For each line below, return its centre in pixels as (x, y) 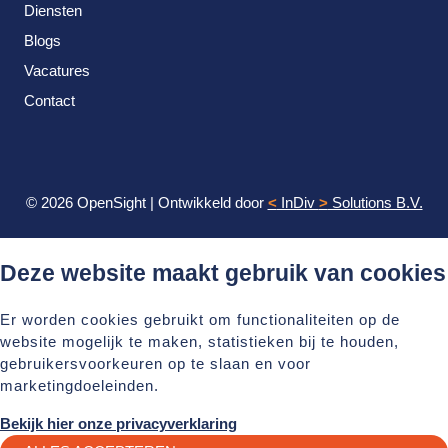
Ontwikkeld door (212, 203)
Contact (49, 101)
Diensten (53, 11)
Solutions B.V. (375, 203)
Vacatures (57, 71)
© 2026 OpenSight (85, 203)
